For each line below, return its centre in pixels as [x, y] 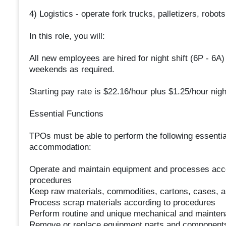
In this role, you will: [67, 36]
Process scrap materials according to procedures [122, 203]
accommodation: [60, 147]
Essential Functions [66, 114]
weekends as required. [72, 70]
